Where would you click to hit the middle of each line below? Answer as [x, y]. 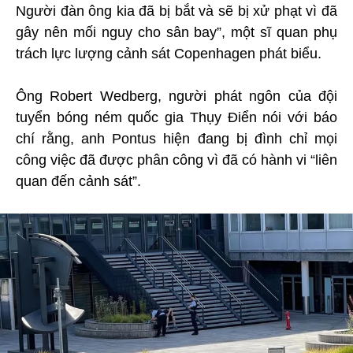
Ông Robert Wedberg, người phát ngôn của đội [176, 96]
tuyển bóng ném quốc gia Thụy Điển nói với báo [176, 117]
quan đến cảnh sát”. [78, 181]
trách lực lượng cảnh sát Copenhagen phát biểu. [169, 53]
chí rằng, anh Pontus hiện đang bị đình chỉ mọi [176, 138]
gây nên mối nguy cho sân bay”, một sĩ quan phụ [176, 32]
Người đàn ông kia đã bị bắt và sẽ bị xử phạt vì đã [176, 11]
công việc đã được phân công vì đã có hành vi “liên [176, 160]
